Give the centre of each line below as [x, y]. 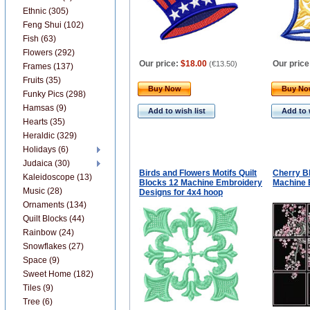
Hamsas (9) [45, 108]
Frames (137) [48, 66]
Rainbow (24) [48, 232]
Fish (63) [39, 39]
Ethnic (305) [46, 11]
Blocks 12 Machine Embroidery [201, 183]
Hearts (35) [44, 122]
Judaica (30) [46, 163]
